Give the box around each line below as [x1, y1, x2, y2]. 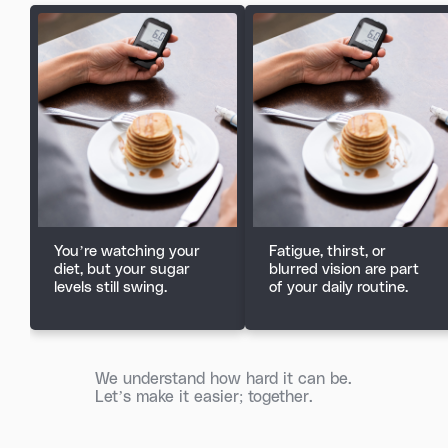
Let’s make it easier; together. [95, 388, 314, 405]
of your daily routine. [269, 279, 408, 295]
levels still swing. [54, 279, 167, 295]
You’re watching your [54, 243, 200, 259]
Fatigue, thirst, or [269, 243, 386, 259]
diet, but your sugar [54, 261, 190, 277]
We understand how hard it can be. [95, 370, 353, 387]
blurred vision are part [269, 261, 419, 277]
